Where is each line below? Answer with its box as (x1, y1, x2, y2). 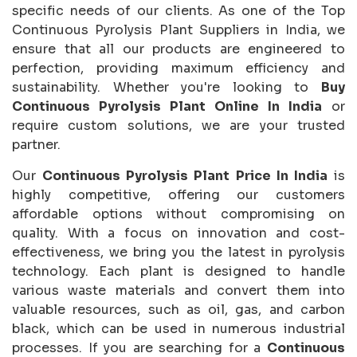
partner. (12, 136, 61, 154)
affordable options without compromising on (12, 206, 345, 223)
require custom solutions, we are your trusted (12, 117, 345, 135)
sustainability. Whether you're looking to (12, 79, 321, 96)
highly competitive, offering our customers (12, 186, 345, 204)
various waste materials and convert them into (12, 282, 345, 300)
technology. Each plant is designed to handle (12, 263, 345, 280)
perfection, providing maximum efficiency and (12, 60, 345, 77)
